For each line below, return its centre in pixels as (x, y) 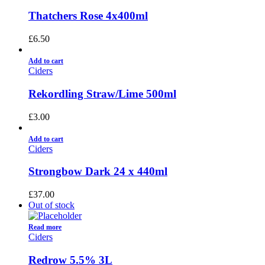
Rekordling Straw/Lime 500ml (102, 93)
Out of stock (51, 205)
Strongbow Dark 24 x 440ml (98, 172)
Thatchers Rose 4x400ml (88, 16)
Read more (45, 227)
